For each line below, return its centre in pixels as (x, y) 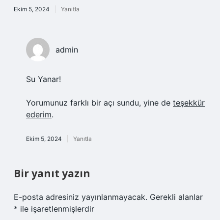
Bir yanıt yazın (52, 173)
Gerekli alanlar (176, 197)
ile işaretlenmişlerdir (56, 209)
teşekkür (189, 103)
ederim (39, 114)
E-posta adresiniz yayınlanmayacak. (81, 197)
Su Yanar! (43, 79)
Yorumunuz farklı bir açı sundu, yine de (99, 103)
